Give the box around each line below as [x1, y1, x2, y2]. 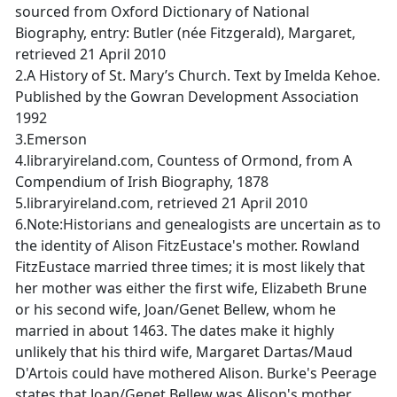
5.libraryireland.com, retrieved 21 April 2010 [15, 193, 307, 213]
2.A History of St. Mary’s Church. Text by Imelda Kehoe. [15, 66, 380, 85]
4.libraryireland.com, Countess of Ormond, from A [15, 151, 352, 170]
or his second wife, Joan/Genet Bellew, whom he [15, 300, 336, 319]
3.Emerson [15, 129, 87, 149]
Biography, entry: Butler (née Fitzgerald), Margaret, [15, 23, 355, 43]
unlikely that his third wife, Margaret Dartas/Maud [15, 342, 353, 362]
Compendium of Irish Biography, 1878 [15, 172, 269, 191]
